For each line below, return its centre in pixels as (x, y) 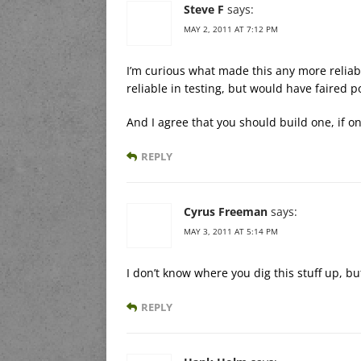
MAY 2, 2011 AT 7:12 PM (231, 29)
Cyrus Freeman (226, 211)
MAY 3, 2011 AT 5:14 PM (231, 231)
